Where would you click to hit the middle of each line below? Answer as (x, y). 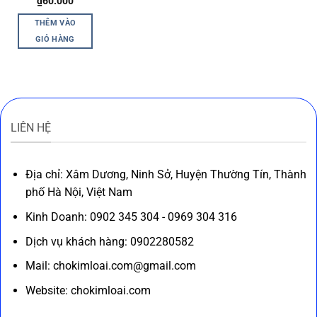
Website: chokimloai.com (88, 290)
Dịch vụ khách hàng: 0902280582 (109, 241)
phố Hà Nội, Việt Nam (79, 192)
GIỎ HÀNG (55, 40)
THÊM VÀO (55, 23)
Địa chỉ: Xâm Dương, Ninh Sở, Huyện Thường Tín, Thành (166, 175)
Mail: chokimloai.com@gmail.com (110, 266)
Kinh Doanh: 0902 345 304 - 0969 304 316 (131, 217)
